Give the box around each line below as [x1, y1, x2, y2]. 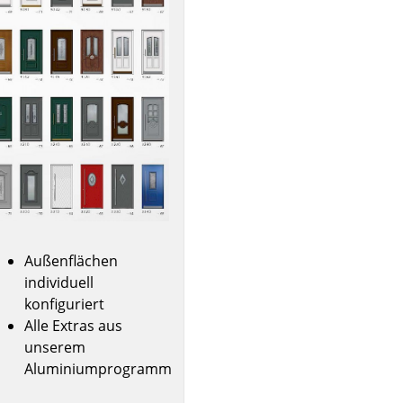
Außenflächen [24, 251, 119, 272]
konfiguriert [24, 294, 105, 315]
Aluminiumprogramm [24, 359, 173, 380]
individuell [24, 273, 94, 293]
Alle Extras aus [24, 316, 123, 336]
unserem [24, 337, 86, 358]
